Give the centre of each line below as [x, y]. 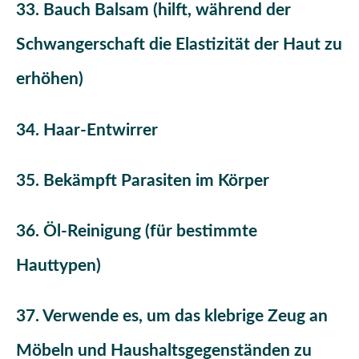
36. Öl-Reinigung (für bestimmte [137, 231]
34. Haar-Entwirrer [87, 130]
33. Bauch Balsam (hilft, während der [153, 10]
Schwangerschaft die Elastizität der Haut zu [179, 45]
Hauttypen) [58, 265]
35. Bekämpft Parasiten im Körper [143, 180]
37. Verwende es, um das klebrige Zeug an [172, 316]
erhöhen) [50, 79]
